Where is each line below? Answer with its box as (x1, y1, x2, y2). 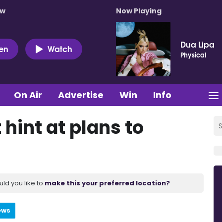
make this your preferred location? (45, 178, 170, 188)
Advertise (58, 88, 104, 101)
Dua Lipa (180, 38, 215, 50)
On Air (14, 88, 42, 101)
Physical (180, 50, 206, 59)
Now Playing (116, 6, 162, 16)
